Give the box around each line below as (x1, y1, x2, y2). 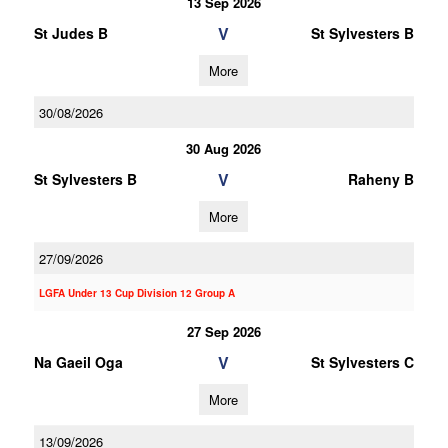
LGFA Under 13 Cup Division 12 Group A (38, 286, 235, 300)
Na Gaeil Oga (33, 352, 123, 372)
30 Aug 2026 (186, 139, 262, 158)
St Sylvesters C (310, 352, 414, 372)
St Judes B (33, 23, 108, 43)
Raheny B (347, 169, 414, 189)
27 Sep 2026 (186, 322, 261, 341)
